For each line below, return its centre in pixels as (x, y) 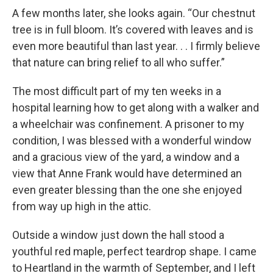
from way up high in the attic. (82, 206)
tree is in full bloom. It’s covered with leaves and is (133, 30)
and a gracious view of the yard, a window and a (126, 157)
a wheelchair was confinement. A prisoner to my (128, 124)
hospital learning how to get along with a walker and (136, 108)
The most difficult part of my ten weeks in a (117, 91)
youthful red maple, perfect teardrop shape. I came (134, 251)
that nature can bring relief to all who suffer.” (119, 62)
